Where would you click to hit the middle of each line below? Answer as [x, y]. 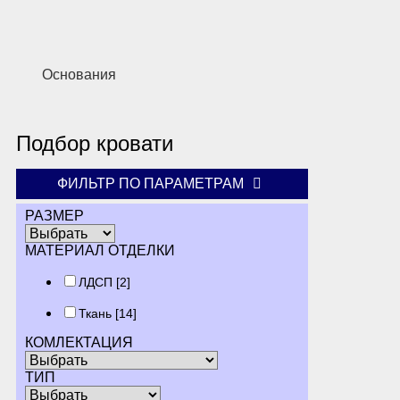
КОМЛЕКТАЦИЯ [79, 342]
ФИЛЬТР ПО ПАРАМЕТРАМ [152, 183]
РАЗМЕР [54, 216]
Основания [79, 75]
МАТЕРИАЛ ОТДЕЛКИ [100, 250]
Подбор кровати [95, 143]
